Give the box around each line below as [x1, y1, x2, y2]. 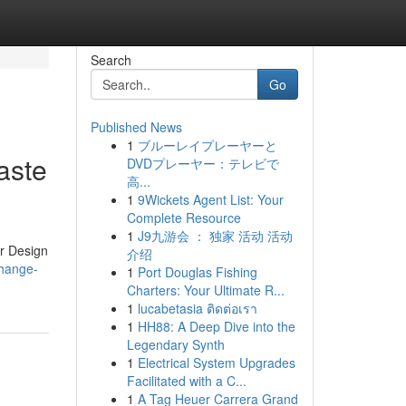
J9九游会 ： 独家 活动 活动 [137, 227, 293, 245]
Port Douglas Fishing [137, 263, 257, 281]
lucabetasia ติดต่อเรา [137, 299, 257, 317]
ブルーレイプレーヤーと [137, 136, 277, 154]
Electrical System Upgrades [137, 353, 295, 372]
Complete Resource [126, 208, 241, 227]
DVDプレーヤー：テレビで [126, 154, 279, 172]
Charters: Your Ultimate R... [126, 281, 285, 299]
